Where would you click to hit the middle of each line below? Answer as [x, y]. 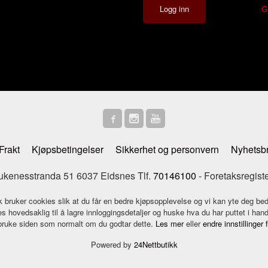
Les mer [171, 223]
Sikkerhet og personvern [167, 149]
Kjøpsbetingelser [68, 149]
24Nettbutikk [156, 244]
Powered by [112, 244]
